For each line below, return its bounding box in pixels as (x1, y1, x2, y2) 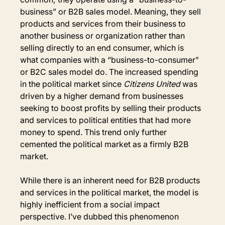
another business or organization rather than (20, 30, 187, 41)
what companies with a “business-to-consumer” (20, 54, 201, 65)
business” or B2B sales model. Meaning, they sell (20, 6, 203, 17)
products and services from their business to (20, 18, 188, 29)
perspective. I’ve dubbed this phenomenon (20, 211, 181, 221)
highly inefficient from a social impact (20, 199, 162, 209)
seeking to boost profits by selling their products (20, 102, 203, 113)
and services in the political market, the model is (20, 187, 201, 197)
